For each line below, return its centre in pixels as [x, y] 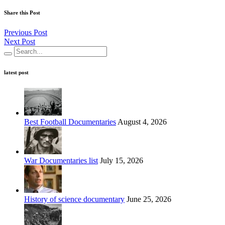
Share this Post [22, 13]
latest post [16, 72]
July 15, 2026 [121, 160]
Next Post [20, 41]
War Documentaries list [61, 160]
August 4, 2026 [141, 122]
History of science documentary [74, 199]
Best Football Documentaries [70, 122]
